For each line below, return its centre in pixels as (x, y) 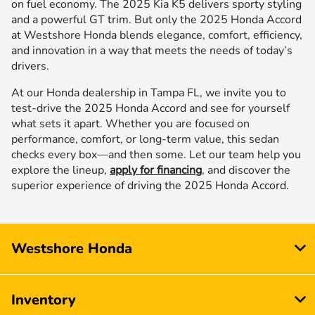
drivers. (30, 66)
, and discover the (246, 170)
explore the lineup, (60, 170)
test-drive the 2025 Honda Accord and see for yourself (150, 108)
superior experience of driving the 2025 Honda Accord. (150, 185)
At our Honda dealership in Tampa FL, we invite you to (149, 92)
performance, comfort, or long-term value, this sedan (145, 139)
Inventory (44, 300)
